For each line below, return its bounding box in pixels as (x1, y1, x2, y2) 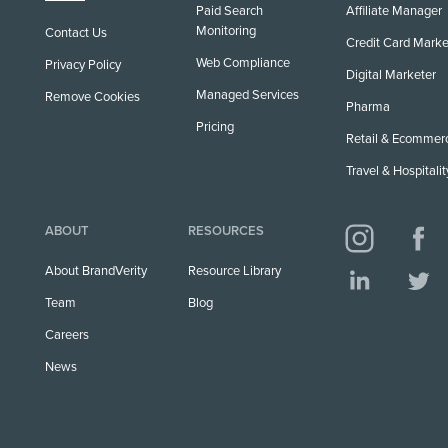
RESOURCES (188, 222, 265, 239)
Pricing (195, 118, 234, 135)
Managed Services (195, 86, 299, 103)
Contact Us (45, 24, 107, 41)
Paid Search (195, 2, 263, 19)
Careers (45, 326, 89, 343)
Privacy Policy (45, 56, 121, 73)
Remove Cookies (45, 88, 140, 105)
